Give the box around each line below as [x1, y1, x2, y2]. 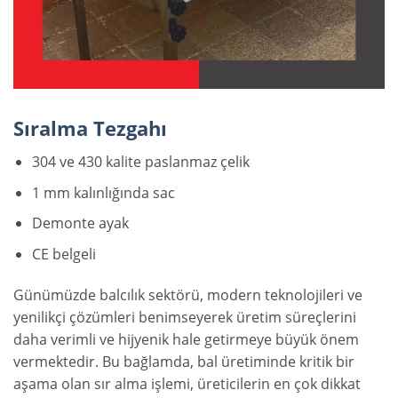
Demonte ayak [31, 213, 129, 234]
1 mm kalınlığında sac [31, 182, 175, 203]
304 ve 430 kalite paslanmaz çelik [31, 152, 250, 172]
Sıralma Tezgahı [13, 115, 167, 142]
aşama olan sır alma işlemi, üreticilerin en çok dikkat [13, 373, 361, 394]
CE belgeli [31, 243, 96, 264]
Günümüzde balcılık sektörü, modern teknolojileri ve [13, 284, 362, 305]
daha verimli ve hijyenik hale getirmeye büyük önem [13, 329, 359, 349]
